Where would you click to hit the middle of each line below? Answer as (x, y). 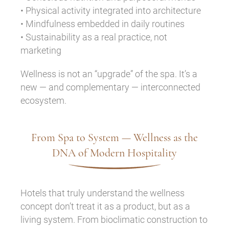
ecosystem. (43, 100)
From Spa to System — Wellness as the (114, 137)
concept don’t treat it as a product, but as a (105, 206)
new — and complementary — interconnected (110, 87)
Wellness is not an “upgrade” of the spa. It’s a (109, 74)
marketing (41, 50)
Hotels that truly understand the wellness (102, 193)
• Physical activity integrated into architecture (111, 10)
